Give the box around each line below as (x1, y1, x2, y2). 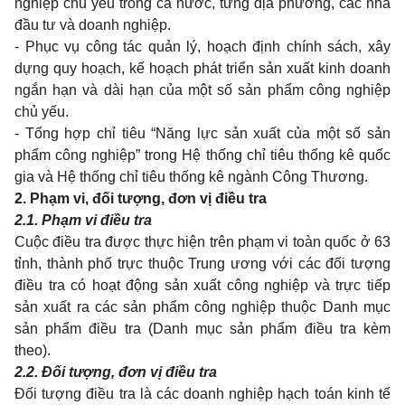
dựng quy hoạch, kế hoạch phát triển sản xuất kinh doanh (14, 61, 391, 76)
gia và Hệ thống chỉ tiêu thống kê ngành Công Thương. (14, 169, 368, 184)
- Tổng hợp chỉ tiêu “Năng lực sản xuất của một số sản (14, 126, 391, 141)
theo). (14, 343, 51, 358)
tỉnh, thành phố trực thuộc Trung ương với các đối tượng (14, 256, 391, 271)
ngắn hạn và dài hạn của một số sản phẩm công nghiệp (14, 82, 391, 98)
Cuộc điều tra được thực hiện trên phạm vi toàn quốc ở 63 (14, 234, 391, 250)
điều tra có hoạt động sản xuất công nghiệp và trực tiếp (14, 278, 391, 293)
